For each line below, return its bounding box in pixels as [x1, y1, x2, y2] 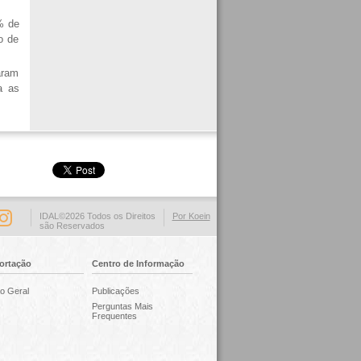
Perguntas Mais [91, 301, 153, 311]
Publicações [91, 286, 139, 296]
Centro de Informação [91, 259, 185, 268]
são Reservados [39, 221, 105, 230]
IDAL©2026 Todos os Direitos [39, 211, 156, 221]
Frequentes [91, 311, 137, 321]
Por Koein [172, 211, 210, 221]
